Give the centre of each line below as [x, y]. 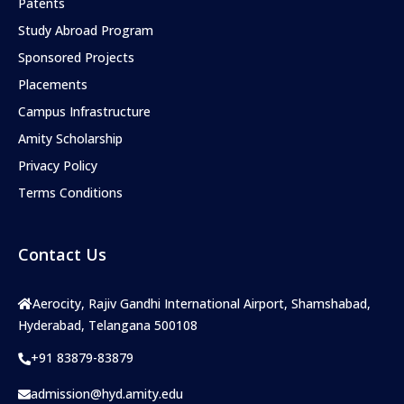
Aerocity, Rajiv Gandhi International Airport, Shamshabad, [202, 303]
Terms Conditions [70, 192]
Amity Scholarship [70, 138]
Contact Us [62, 254]
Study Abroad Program [86, 30]
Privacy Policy [58, 165]
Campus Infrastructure [84, 111]
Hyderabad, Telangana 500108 [108, 325]
